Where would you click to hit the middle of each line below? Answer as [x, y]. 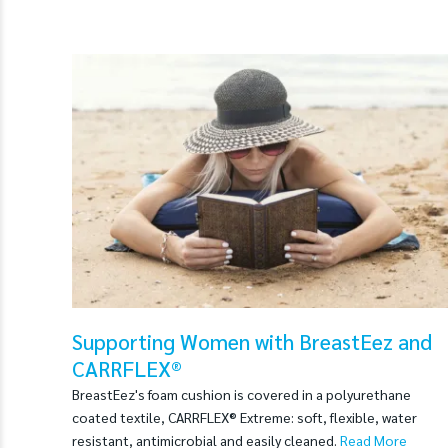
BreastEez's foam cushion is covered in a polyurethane [241, 393]
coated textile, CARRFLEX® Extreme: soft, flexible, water [244, 416]
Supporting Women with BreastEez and [252, 341]
